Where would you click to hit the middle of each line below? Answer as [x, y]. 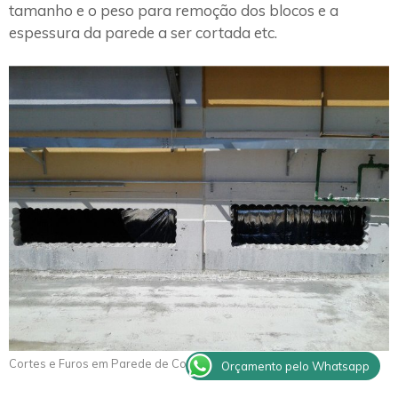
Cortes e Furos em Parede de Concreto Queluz [135, 364]
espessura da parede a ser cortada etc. [143, 32]
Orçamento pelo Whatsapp [295, 366]
